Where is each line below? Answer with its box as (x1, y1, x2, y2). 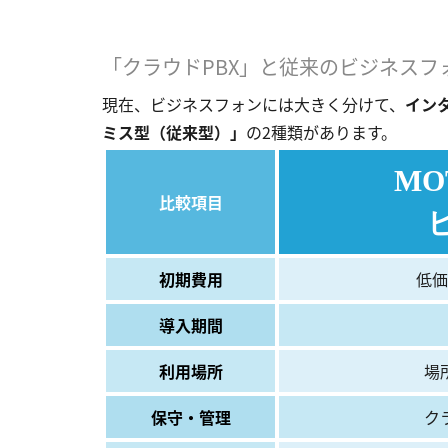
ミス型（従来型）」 (102, 119, 246, 144)
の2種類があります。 (246, 119, 397, 144)
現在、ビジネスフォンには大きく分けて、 (102, 91, 405, 116)
